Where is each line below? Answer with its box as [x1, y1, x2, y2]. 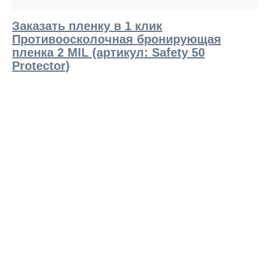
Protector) [12, 59, 70, 72]
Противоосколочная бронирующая [12, 33, 221, 46]
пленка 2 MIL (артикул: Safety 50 [12, 46, 205, 59]
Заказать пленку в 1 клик [12, 19, 162, 33]
